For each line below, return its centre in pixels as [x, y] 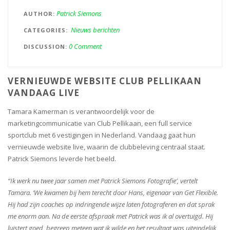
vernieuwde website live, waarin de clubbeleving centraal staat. [107, 147]
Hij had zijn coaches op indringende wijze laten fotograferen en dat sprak [111, 205]
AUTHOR [38, 14]
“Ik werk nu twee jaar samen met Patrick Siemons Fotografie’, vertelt [103, 181]
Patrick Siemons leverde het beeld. [62, 159]
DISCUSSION [44, 47]
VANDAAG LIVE [44, 93]
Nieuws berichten [95, 30]
